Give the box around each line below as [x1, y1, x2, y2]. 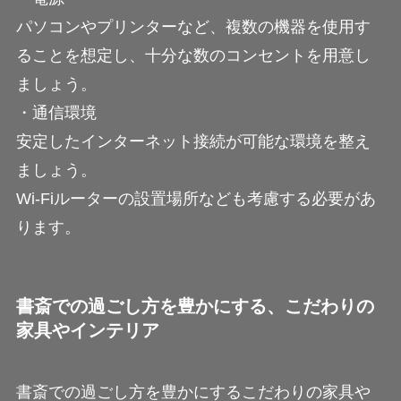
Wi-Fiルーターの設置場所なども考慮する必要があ [15, 189, 376, 208]
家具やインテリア [15, 320, 159, 340]
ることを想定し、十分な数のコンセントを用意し [15, 46, 371, 64]
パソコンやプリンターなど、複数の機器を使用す [15, 17, 371, 36]
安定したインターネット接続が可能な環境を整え [15, 132, 371, 150]
